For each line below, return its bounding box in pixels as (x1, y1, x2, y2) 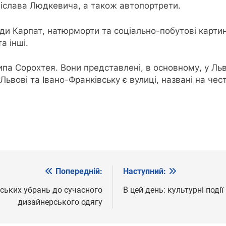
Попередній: (55, 166, 102, 177)
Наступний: (123, 166, 166, 177)
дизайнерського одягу (18, 197, 102, 207)
